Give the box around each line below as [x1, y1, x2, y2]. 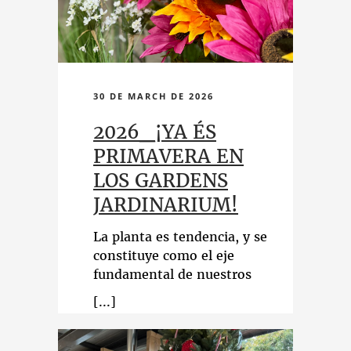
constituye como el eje [93, 248, 234, 263]
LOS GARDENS [93, 168, 228, 193]
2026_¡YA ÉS [93, 120, 216, 144]
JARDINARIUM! [93, 193, 238, 217]
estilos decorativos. [93, 285, 214, 301]
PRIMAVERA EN [93, 144, 244, 168]
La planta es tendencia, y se [93, 229, 267, 244]
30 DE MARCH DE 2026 [93, 90, 214, 102]
